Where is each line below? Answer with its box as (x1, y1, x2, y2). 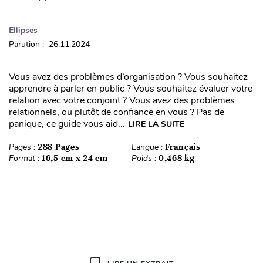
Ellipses (9, 24, 38, 36)
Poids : (131, 152, 159, 164)
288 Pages (38, 141, 80, 152)
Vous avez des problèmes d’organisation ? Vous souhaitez (9, 70, 248, 83)
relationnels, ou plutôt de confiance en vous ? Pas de (9, 105, 224, 119)
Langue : (131, 141, 165, 153)
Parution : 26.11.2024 (9, 38, 90, 50)
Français (165, 141, 201, 152)
